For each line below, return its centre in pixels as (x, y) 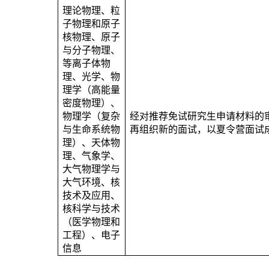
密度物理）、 (91, 103)
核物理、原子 (91, 37)
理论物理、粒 (91, 11)
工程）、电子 (91, 235)
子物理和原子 (91, 24)
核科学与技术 (91, 209)
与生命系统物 (91, 129)
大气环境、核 (91, 182)
